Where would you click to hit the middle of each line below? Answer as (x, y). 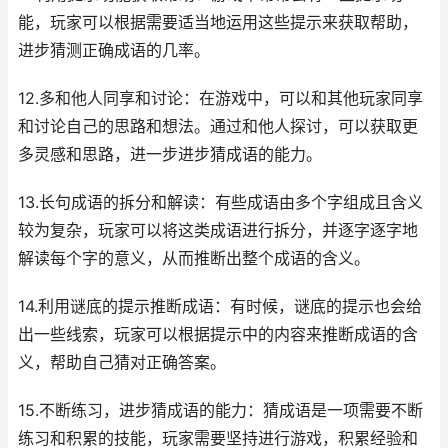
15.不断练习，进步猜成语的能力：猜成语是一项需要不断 (220, 410)
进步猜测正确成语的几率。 (114, 50)
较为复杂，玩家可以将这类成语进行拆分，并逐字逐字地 (218, 230)
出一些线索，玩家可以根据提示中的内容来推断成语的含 (218, 334)
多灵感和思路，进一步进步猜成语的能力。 (170, 154)
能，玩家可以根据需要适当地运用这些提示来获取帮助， (218, 22)
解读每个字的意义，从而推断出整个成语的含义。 (194, 258)
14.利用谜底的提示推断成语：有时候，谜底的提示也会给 (220, 306)
